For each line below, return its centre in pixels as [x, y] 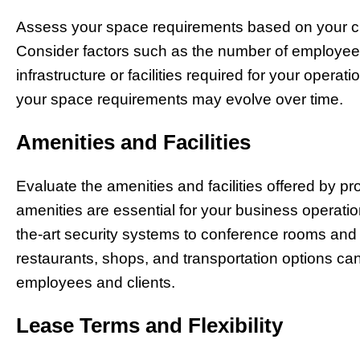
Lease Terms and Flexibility [149, 325]
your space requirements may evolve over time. [180, 100]
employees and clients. [96, 283]
